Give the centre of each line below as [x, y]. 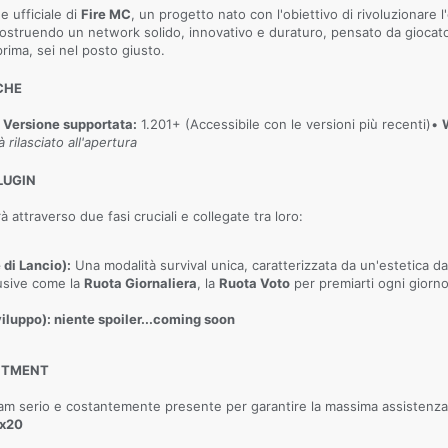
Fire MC [106, 14]
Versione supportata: [70, 124]
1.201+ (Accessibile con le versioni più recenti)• [289, 124]
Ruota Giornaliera [140, 283]
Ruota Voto [254, 283]
